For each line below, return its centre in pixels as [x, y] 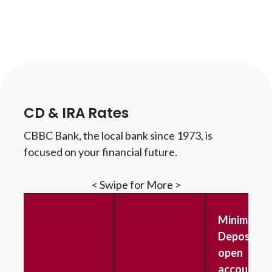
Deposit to [244, 236]
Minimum [240, 220]
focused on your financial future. [101, 152]
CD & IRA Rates [76, 113]
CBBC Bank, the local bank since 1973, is [118, 135]
